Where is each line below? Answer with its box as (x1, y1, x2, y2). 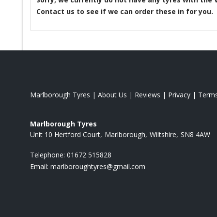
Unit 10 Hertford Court (30, 129, 100, 139)
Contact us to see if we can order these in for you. (36, 6, 213, 16)
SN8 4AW (181, 129, 210, 139)
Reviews (135, 90, 160, 99)
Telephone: (30, 150, 67, 159)
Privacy (168, 90, 190, 99)
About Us (98, 90, 127, 99)
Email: (30, 161, 50, 171)
